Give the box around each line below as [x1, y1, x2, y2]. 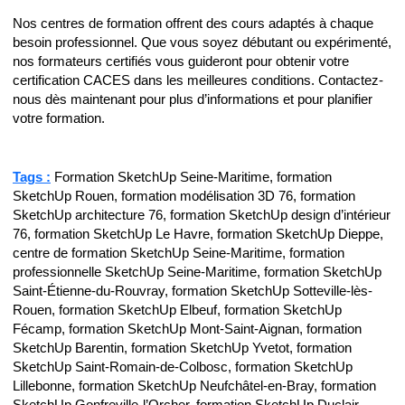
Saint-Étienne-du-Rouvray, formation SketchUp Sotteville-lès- [13, 283, 372, 298]
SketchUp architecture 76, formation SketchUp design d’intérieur [13, 207, 391, 222]
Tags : [13, 169, 51, 184]
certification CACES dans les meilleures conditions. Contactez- [13, 73, 383, 89]
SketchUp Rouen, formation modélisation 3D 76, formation [13, 188, 355, 203]
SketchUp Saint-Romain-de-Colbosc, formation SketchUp [13, 359, 353, 374]
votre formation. [13, 111, 105, 127]
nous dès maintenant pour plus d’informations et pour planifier [13, 92, 372, 108]
